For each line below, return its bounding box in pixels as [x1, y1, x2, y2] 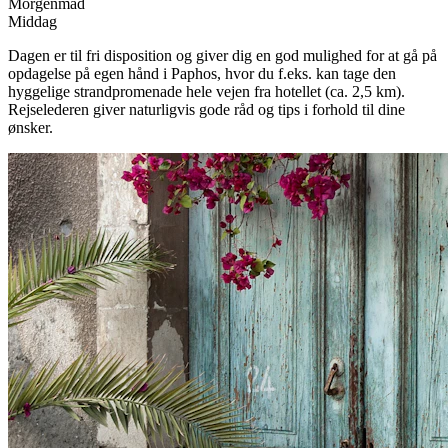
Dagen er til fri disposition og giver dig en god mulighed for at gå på [8, 47, 437, 65]
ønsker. [8, 119, 53, 137]
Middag [8, 13, 57, 31]
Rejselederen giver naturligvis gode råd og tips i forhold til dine [8, 101, 405, 119]
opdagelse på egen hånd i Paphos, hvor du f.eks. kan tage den [8, 65, 396, 83]
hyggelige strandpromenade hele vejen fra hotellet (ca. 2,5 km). [8, 83, 405, 101]
